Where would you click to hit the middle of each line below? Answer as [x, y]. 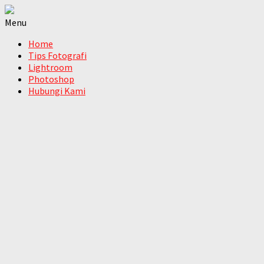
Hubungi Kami [57, 91]
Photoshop [51, 79]
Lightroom [50, 67]
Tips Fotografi [57, 55]
